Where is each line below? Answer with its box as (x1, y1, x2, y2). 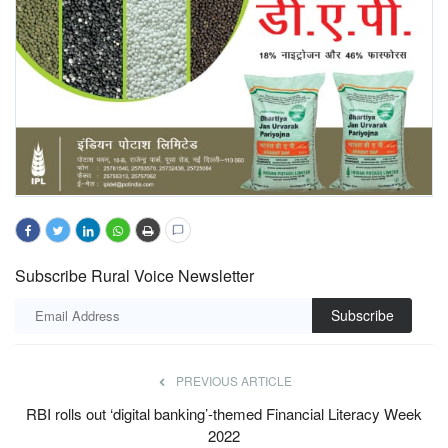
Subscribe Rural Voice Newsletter (15, 263, 254, 287)
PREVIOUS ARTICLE (176, 371, 292, 389)
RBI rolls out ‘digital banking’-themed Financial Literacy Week (26, 402, 422, 424)
